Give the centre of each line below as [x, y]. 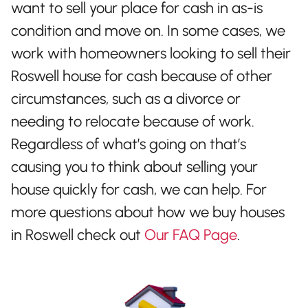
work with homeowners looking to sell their [151, 54]
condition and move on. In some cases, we [148, 31]
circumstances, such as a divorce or [126, 99]
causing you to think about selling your [134, 167]
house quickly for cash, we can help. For [139, 190]
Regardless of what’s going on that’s [129, 144]
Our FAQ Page [191, 235]
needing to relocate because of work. [133, 122]
